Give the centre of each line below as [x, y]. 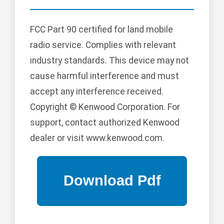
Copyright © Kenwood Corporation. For [105, 107]
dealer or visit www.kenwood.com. [97, 138]
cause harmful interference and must [104, 76]
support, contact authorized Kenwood [105, 122]
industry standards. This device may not [109, 60]
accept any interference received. [97, 91]
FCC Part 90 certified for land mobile [101, 29]
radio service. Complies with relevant [103, 45]
